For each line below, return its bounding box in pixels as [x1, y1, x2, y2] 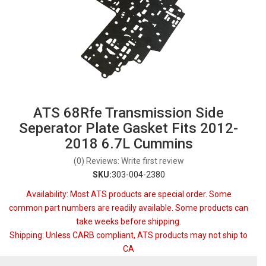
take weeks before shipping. [76, 217, 181, 226]
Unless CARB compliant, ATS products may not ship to [46, 230, 248, 240]
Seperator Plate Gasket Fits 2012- [19, 120, 238, 137]
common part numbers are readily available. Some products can [9, 203, 248, 213]
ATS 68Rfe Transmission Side [33, 104, 224, 121]
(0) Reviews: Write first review [73, 156, 184, 166]
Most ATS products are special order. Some [69, 189, 232, 199]
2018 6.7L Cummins [64, 135, 193, 152]
